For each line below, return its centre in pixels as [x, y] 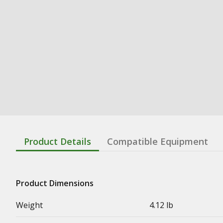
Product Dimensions [55, 183]
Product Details [57, 141]
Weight [29, 205]
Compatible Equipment [158, 141]
